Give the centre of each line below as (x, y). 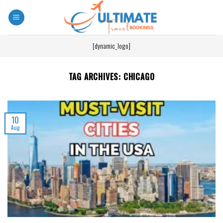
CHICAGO (139, 77)
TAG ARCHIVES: (96, 77)
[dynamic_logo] (111, 46)
